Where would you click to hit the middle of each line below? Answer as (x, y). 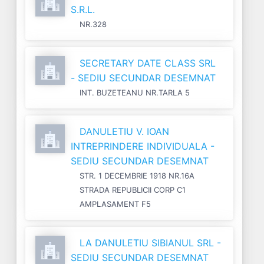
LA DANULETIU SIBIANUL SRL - (150, 242)
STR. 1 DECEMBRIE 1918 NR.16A (137, 175)
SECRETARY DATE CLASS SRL (148, 63)
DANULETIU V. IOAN (124, 131)
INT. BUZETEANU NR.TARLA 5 (135, 92)
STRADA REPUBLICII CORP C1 (133, 189)
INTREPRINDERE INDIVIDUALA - (143, 146)
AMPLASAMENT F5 (115, 204)
